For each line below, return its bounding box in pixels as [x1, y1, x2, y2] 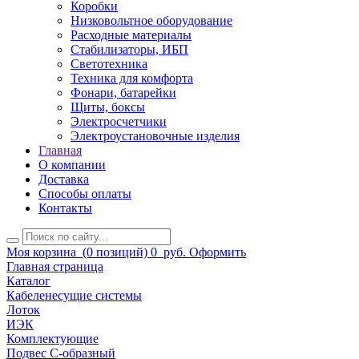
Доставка [38, 172, 89, 187]
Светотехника [71, 57, 147, 71]
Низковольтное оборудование [71, 14, 232, 28]
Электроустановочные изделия [71, 129, 240, 143]
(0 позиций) [79, 245, 147, 260]
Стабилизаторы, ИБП [71, 42, 188, 57]
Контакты [38, 201, 92, 216]
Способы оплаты [38, 187, 131, 201]
